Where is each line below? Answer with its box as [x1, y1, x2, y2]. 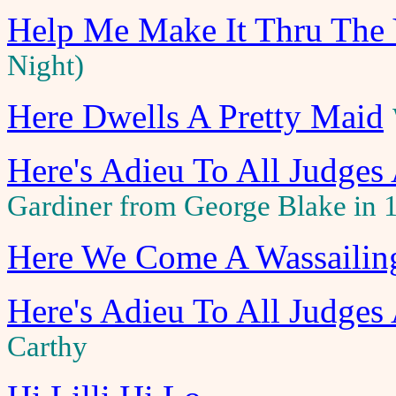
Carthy [7, 331, 88, 362]
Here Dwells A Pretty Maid [7, 97, 384, 135]
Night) [7, 49, 84, 81]
